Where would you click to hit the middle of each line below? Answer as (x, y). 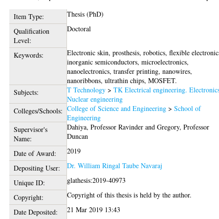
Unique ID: (29, 182)
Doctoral (79, 28)
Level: (22, 40)
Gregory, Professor (183, 127)
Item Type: (29, 16)
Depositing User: (37, 168)
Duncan (78, 136)
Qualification (31, 31)
